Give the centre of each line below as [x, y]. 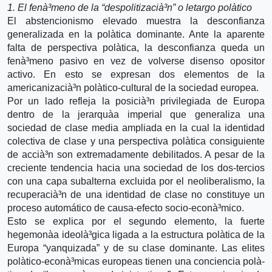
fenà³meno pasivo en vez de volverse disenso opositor [136, 61]
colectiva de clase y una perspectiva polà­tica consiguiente [136, 141]
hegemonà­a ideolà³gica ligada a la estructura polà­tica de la [136, 234]
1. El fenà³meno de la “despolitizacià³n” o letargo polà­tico [130, 7]
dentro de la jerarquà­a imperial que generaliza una [136, 114]
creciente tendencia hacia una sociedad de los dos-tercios [136, 168]
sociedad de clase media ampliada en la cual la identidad [136, 127]
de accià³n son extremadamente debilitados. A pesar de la [136, 154]
